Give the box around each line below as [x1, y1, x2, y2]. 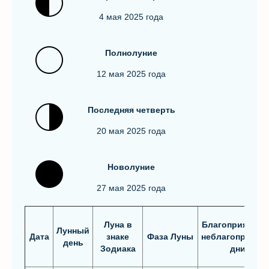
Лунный [56, 226, 89, 235]
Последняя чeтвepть [87, 105, 175, 115]
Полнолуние [105, 48, 157, 58]
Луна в [103, 220, 132, 229]
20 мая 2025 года [97, 126, 166, 136]
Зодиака [100, 244, 136, 253]
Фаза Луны [147, 232, 193, 241]
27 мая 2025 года [97, 183, 166, 193]
